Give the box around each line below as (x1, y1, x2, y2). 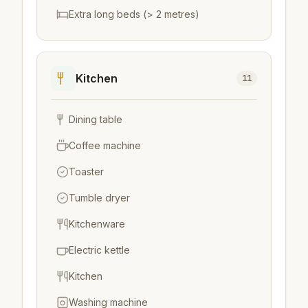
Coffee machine (69, 139, 141, 151)
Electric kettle (69, 243, 130, 256)
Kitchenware (69, 217, 125, 230)
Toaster (69, 165, 104, 177)
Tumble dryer (69, 191, 130, 203)
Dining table (69, 113, 122, 125)
